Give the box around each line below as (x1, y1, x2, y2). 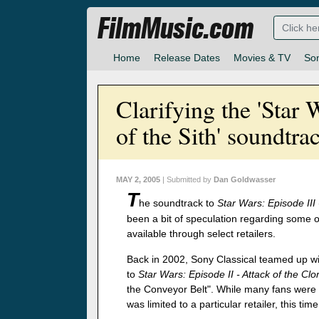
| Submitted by (160, 175, 214, 184)
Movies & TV (234, 52, 291, 64)
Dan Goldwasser (214, 175, 276, 184)
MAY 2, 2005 (116, 175, 160, 184)
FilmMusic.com (98, 11, 253, 47)
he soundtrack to (139, 197, 217, 209)
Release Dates (154, 52, 220, 64)
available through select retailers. (127, 228, 276, 240)
